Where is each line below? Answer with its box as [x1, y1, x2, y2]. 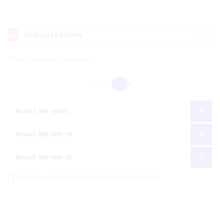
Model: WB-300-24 [16, 153, 72, 161]
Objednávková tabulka [8, 54, 90, 64]
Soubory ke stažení [24, 30, 82, 39]
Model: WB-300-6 [16, 107, 68, 115]
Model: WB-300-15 [16, 130, 72, 138]
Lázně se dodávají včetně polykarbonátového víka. [21, 173, 161, 181]
